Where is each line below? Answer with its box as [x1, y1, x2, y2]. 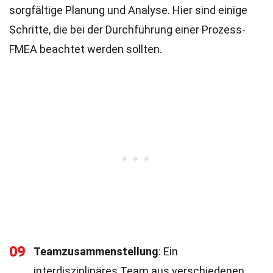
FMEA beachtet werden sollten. [9, 43, 162, 55]
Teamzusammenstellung [34, 245, 158, 258]
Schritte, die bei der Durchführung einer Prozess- [9, 23, 246, 36]
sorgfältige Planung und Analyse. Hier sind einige [9, 4, 247, 16]
